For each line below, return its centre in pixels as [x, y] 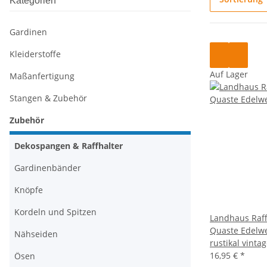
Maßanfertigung [42, 76]
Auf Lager [229, 74]
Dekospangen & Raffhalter [69, 146]
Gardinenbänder [48, 168]
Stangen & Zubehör [48, 98]
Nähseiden [36, 234]
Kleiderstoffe [35, 54]
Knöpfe [29, 190]
